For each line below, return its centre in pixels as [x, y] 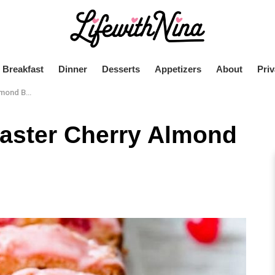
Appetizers [178, 69]
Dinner [72, 69]
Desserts [121, 69]
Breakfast [23, 69]
